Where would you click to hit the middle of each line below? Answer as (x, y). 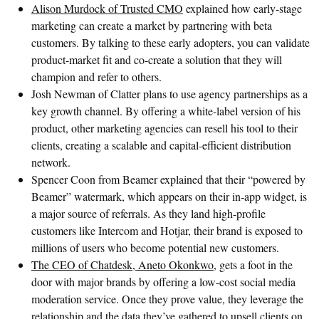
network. (51, 162)
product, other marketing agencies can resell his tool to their (164, 127)
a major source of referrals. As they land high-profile (148, 213)
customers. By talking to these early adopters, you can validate (171, 42)
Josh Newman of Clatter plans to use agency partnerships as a (169, 93)
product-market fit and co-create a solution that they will (157, 59)
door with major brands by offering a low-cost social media (163, 281)
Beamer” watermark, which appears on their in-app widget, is (169, 196)
